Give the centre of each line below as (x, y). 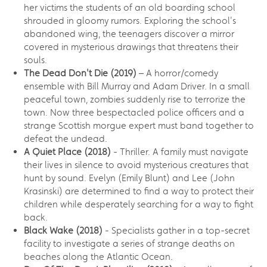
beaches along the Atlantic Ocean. (98, 256)
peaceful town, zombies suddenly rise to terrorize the (135, 99)
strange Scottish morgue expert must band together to (139, 125)
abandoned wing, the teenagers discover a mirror (129, 33)
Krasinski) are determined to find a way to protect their (139, 191)
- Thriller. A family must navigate (180, 151)
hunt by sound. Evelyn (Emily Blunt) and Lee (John (129, 178)
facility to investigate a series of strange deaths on (129, 243)
